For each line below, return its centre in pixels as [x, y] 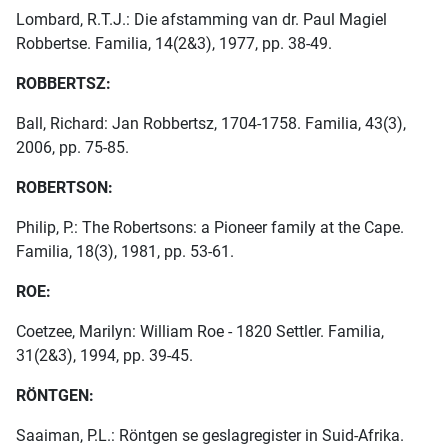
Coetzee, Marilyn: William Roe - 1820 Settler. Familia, [200, 332]
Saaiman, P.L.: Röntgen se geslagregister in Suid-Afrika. [210, 436]
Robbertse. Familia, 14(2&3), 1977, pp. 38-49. [174, 44]
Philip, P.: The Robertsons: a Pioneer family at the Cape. [210, 228]
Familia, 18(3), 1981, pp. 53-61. [125, 252]
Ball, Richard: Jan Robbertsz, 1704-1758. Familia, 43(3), [211, 124]
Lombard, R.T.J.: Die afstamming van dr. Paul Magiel [201, 20]
